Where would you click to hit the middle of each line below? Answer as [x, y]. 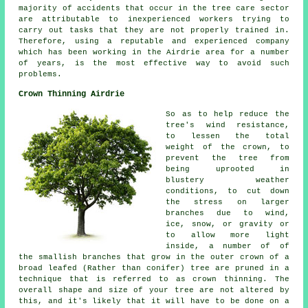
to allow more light [228, 235]
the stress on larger [228, 202]
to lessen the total [228, 136]
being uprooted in [228, 169]
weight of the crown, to [228, 147]
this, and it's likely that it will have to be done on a [154, 301]
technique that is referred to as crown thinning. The [154, 279]
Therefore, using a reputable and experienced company [154, 42]
